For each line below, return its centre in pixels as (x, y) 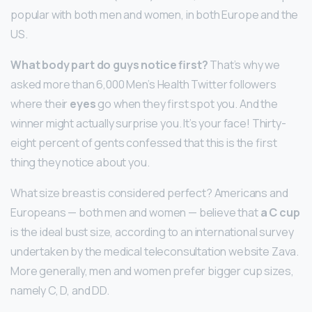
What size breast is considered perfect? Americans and (149, 193)
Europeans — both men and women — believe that (135, 212)
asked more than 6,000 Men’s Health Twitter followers (143, 84)
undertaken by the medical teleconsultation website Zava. (155, 251)
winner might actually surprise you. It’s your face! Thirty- (148, 123)
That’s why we (244, 64)
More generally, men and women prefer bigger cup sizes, (152, 271)
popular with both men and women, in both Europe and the (155, 14)
